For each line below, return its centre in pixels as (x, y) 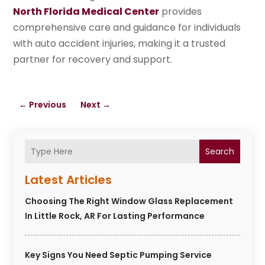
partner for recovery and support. (93, 60)
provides (181, 12)
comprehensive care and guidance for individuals (127, 28)
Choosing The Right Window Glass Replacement (129, 201)
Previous (48, 105)
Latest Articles (69, 180)
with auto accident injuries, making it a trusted (119, 44)
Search (219, 152)
